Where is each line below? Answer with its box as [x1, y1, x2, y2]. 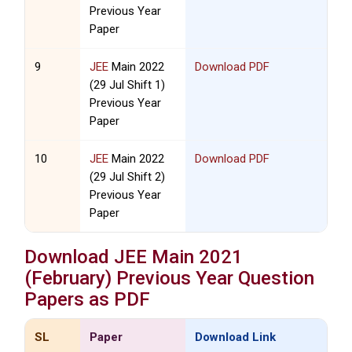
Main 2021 [147, 246, 244, 269]
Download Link [194, 330, 276, 345]
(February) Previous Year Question [24, 267, 315, 290]
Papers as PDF [24, 288, 151, 311]
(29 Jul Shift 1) [90, 78, 166, 93]
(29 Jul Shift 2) [90, 170, 166, 185]
